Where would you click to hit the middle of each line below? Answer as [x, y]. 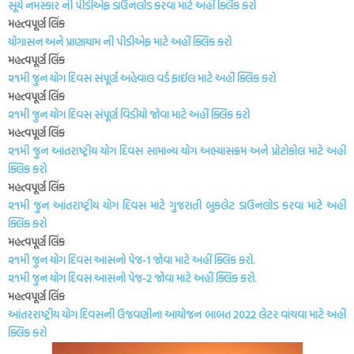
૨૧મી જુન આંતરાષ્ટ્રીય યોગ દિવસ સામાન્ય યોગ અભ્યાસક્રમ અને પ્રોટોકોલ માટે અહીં [177, 151]
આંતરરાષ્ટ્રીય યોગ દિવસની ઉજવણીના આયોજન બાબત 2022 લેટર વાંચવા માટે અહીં [177, 314]
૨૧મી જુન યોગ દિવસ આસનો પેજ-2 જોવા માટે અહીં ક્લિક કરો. [132, 278]
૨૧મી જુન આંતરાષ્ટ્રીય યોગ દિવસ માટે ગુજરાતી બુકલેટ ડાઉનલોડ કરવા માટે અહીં [177, 205]
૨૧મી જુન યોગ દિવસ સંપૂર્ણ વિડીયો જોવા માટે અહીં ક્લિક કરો [129, 114]
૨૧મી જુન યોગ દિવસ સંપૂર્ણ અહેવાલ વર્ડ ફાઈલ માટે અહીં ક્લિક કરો [142, 78]
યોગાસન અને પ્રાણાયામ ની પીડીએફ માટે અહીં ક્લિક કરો [121, 41]
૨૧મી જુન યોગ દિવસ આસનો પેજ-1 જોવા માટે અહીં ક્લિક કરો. [131, 260]
